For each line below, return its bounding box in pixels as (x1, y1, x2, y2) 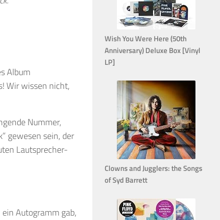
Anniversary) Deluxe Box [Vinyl (105, 44, 200, 56)
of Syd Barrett (105, 174, 147, 186)
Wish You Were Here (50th (105, 32, 187, 44)
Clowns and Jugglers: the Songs (105, 162, 202, 174)
